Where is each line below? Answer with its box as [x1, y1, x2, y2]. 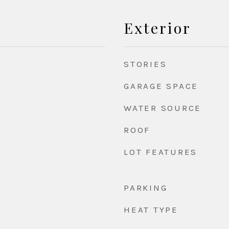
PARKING [124, 182, 168, 193]
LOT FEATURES [124, 147, 197, 157]
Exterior [124, 18, 191, 37]
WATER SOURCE [124, 103, 201, 113]
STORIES [124, 59, 167, 69]
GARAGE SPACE [124, 81, 198, 91]
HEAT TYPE [124, 204, 178, 215]
